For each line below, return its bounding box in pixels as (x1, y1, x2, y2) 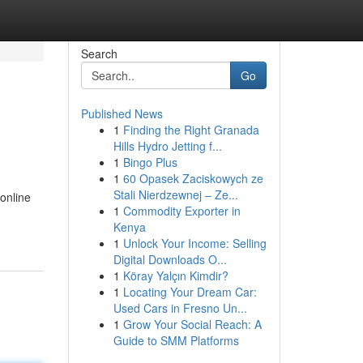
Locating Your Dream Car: (122, 284, 257, 300)
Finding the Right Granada (122, 122, 259, 138)
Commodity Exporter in (122, 203, 241, 219)
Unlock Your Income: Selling (122, 235, 267, 251)
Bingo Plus (122, 154, 177, 170)
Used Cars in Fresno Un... (113, 300, 247, 316)
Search (80, 45, 117, 62)
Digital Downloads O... (113, 251, 227, 267)
